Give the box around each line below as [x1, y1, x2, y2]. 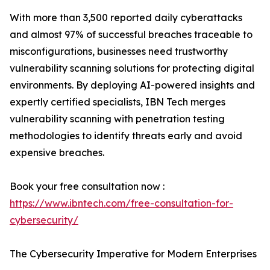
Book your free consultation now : [10, 180, 165, 193]
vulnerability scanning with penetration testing [10, 113, 225, 125]
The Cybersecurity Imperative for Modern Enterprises [10, 248, 257, 260]
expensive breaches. [10, 146, 104, 159]
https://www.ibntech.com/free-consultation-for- [10, 197, 233, 210]
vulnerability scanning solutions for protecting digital [10, 62, 254, 75]
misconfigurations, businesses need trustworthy [10, 45, 228, 58]
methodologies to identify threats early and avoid [10, 130, 242, 142]
